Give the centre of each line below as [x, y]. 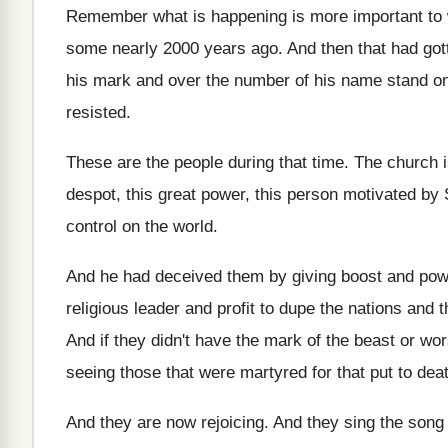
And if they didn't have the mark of [193, 340]
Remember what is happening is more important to [254, 16]
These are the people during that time [205, 162]
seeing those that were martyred [186, 372]
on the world [167, 226]
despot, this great [131, 194]
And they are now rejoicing [165, 422]
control [91, 226]
